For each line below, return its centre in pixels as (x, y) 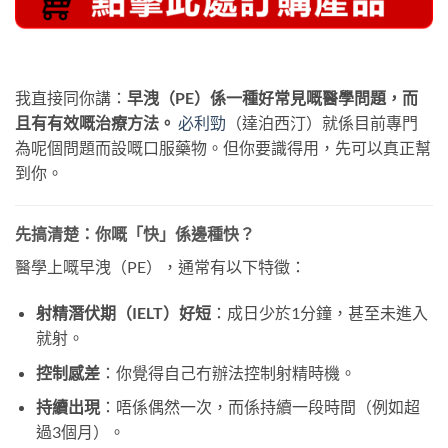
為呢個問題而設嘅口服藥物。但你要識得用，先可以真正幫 (223, 147)
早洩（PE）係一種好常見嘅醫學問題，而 (272, 97)
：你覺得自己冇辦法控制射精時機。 (227, 372)
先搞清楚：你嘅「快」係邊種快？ (135, 234)
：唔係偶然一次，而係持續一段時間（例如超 (259, 407)
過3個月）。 (80, 432)
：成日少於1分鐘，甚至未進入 (319, 313)
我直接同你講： (71, 97)
